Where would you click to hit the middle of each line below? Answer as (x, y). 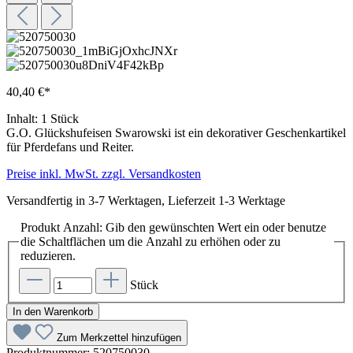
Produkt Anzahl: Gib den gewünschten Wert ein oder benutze (173, 228)
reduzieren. (48, 256)
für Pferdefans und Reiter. (70, 147)
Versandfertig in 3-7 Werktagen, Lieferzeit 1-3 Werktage (146, 201)
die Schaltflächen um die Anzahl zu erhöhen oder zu (150, 242)
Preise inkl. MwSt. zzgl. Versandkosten (104, 174)
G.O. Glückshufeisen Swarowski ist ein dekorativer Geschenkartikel (176, 133)
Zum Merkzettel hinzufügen (119, 337)
